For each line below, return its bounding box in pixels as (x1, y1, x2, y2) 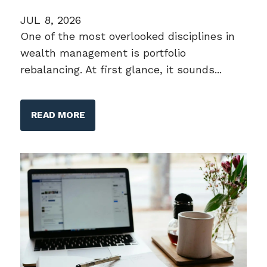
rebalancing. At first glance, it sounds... (20, 63, 222, 76)
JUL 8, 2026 (20, 13, 82, 26)
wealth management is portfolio (20, 46, 187, 59)
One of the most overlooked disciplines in (20, 29, 235, 42)
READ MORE (30, 109, 85, 120)
